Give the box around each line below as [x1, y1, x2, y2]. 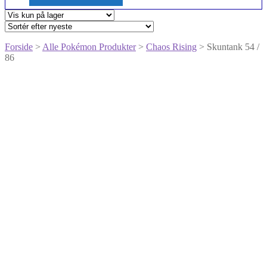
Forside [5, 42, 33, 52]
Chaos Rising [146, 42, 197, 52]
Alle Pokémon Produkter [42, 42, 136, 52]
